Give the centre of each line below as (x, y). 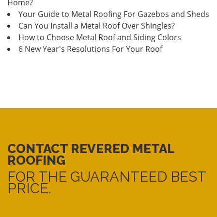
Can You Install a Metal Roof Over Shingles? (97, 25)
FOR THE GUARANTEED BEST (107, 177)
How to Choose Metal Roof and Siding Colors (100, 37)
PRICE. (29, 188)
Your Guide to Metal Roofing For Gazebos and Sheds (114, 14)
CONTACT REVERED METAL (91, 148)
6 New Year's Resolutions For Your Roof (90, 49)
